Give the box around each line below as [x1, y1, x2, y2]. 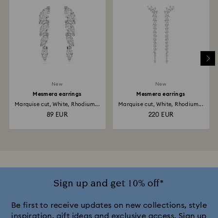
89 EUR [46, 112, 68, 118]
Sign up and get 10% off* [54, 177, 164, 190]
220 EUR [148, 112, 174, 118]
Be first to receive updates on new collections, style [11, 201, 207, 209]
